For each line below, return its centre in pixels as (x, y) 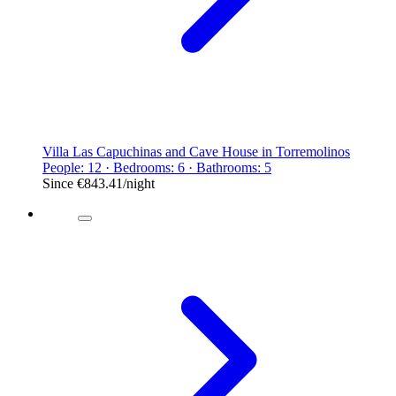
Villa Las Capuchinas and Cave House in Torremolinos (196, 151)
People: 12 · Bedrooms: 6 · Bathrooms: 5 (157, 167)
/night (139, 183)
